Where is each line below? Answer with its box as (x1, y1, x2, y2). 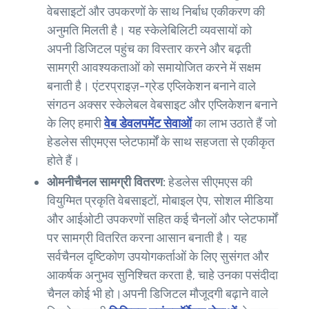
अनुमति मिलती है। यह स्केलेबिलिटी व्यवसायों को (47, 22, 252, 38)
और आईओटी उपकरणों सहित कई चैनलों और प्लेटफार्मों (47, 211, 277, 227)
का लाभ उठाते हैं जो (192, 115, 277, 131)
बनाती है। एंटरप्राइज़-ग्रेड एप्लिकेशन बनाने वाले (47, 78, 256, 94)
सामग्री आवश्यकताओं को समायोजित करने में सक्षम (47, 59, 261, 75)
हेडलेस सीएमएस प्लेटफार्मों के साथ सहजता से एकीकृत (47, 134, 275, 150)
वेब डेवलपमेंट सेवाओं (104, 115, 192, 131)
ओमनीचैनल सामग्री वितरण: (47, 174, 168, 190)
